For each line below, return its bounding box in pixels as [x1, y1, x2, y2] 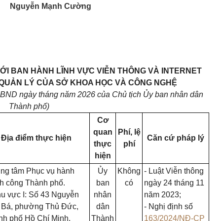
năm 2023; [144, 190, 181, 199]
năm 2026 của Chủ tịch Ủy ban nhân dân [60, 90, 203, 99]
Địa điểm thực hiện [1, 134, 72, 142]
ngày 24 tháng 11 [144, 179, 204, 187]
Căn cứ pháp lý [147, 134, 204, 142]
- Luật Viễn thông [144, 167, 204, 175]
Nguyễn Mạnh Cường [10, 2, 91, 10]
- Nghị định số [144, 202, 193, 211]
